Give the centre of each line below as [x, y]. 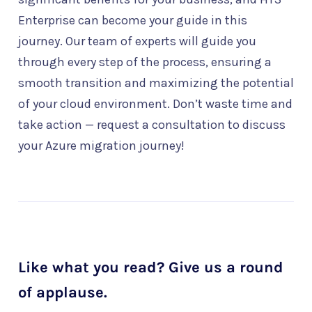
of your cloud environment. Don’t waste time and [155, 104]
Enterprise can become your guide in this [133, 21]
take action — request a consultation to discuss [152, 125]
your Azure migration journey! [101, 146]
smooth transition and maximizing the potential [156, 83]
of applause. [63, 293]
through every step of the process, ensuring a [145, 62]
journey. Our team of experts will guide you [137, 41]
